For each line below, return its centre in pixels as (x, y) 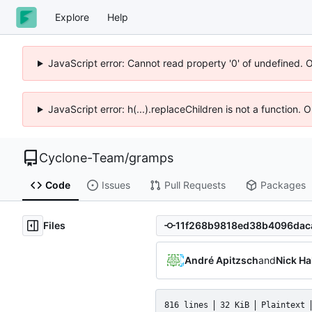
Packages (283, 185)
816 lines (186, 305)
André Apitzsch (221, 260)
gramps (151, 158)
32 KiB (235, 305)
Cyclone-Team (82, 158)
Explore (72, 17)
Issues (116, 185)
